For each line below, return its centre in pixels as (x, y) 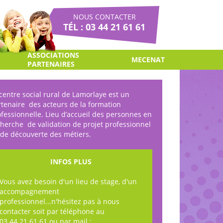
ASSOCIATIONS (53, 55)
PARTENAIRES (51, 64)
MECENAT (148, 59)
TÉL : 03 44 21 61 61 (105, 27)
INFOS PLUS (71, 162)
